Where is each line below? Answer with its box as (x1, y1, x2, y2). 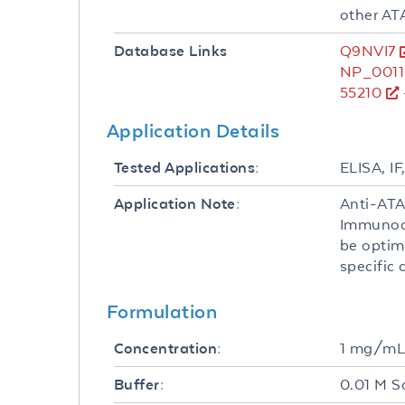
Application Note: (114, 195, 240, 212)
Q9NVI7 (340, 42, 396, 60)
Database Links (114, 42, 228, 60)
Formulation (107, 300, 218, 322)
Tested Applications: (114, 159, 259, 176)
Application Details (107, 119, 280, 141)
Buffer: (114, 376, 165, 393)
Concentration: (114, 340, 221, 357)
